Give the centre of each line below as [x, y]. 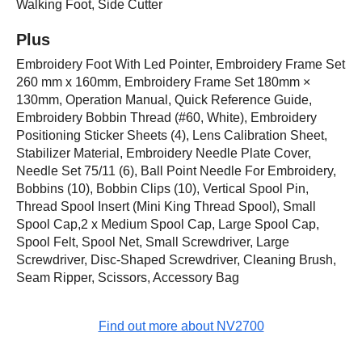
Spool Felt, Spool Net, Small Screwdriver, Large [153, 242]
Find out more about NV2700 [181, 326]
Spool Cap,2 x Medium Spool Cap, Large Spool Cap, [168, 224]
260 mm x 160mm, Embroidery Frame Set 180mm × [163, 82]
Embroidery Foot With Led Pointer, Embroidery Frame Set [181, 64]
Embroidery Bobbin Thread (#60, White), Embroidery [166, 118]
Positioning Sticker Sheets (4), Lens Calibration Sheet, [172, 135]
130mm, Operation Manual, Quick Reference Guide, [164, 100]
